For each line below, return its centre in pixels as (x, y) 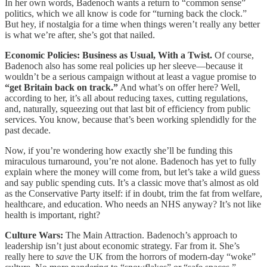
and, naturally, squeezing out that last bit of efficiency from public (128, 108)
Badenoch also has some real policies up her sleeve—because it (124, 66)
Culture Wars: (35, 235)
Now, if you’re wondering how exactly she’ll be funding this (119, 150)
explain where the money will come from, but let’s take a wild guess (132, 172)
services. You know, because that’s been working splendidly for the (131, 119)
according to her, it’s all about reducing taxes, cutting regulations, (126, 98)
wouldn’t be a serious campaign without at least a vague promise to (131, 76)
